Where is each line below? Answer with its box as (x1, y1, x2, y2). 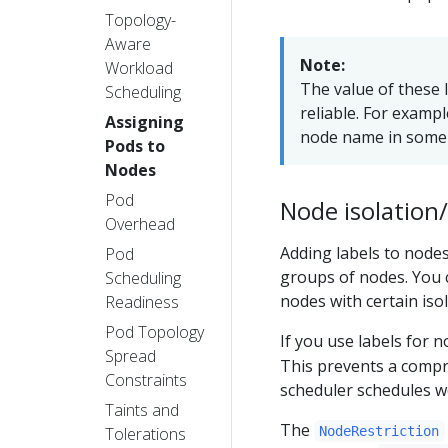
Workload (105, 56, 173, 79)
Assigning (105, 110, 184, 133)
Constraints (105, 368, 187, 391)
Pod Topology (105, 320, 204, 343)
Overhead (105, 212, 175, 235)
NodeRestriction (319, 422, 440, 439)
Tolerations (105, 422, 186, 445)
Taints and (105, 398, 179, 421)
